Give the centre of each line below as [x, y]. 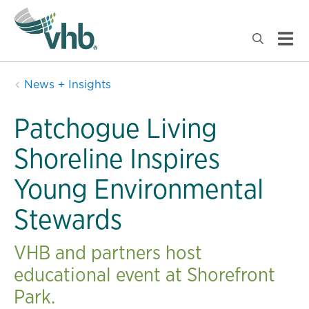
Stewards [68, 219]
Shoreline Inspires [117, 158]
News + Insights [66, 84]
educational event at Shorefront [144, 274]
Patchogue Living [116, 128]
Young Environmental [139, 189]
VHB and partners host [108, 252]
